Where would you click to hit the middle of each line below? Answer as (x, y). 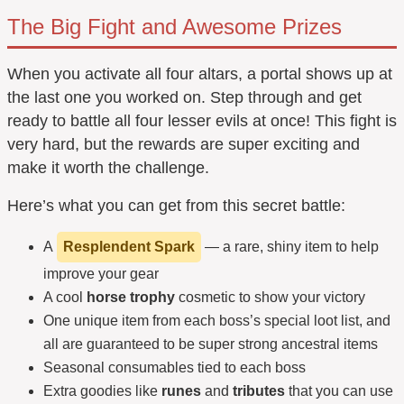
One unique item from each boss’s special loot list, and (217, 321)
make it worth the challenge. (108, 167)
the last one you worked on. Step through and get (184, 97)
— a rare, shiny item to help (290, 247)
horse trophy (131, 297)
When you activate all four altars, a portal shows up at (200, 73)
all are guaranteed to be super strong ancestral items (211, 344)
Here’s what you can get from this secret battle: (176, 205)
